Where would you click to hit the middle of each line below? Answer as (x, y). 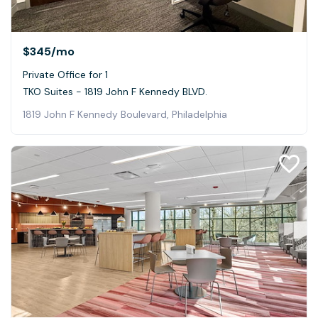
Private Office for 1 (65, 74)
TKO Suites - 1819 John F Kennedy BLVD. (115, 91)
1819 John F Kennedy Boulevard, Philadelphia (125, 114)
